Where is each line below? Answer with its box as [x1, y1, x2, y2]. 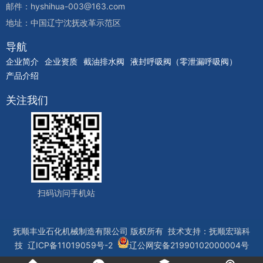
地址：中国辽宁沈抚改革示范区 [6, 17, 121, 28]
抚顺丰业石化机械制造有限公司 [13, 225, 128, 236]
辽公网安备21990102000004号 [129, 240, 249, 250]
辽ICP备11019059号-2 [27, 240, 113, 250]
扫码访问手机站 [37, 187, 95, 198]
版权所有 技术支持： [128, 225, 209, 236]
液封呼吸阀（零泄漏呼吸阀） [130, 56, 237, 66]
